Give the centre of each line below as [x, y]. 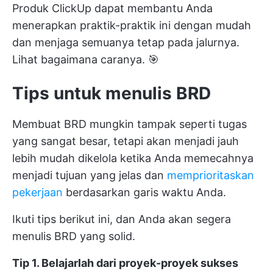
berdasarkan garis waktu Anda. [144, 192]
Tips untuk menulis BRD [112, 93]
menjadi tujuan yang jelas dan [90, 175]
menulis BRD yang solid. [74, 236]
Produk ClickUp [52, 8]
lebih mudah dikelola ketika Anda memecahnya [133, 158]
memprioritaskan [211, 175]
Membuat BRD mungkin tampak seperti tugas [129, 124]
